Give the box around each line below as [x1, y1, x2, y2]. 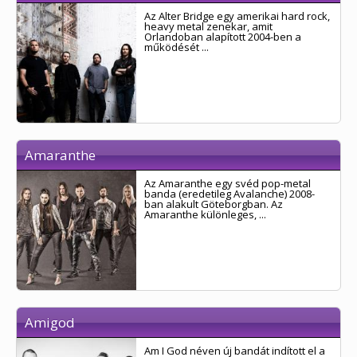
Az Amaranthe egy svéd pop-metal [144, 176, 311, 190]
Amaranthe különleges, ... [144, 207, 266, 222]
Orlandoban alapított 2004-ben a [144, 29, 301, 44]
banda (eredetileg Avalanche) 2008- [144, 186, 315, 201]
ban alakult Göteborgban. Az [144, 197, 283, 211]
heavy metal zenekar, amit [144, 19, 273, 33]
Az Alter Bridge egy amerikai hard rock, [144, 9, 330, 23]
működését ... [144, 40, 209, 54]
